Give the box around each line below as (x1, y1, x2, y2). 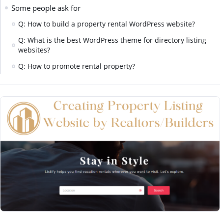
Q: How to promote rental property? (18, 61, 136, 71)
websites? (18, 45, 51, 55)
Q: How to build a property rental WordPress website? (18, 19, 195, 29)
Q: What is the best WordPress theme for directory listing (18, 35, 207, 45)
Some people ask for (11, 2, 81, 13)
